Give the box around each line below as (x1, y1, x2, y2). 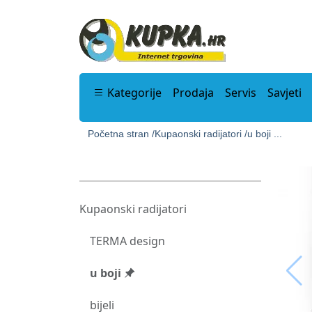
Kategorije (104, 85, 162, 100)
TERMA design (90, 233, 165, 249)
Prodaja (173, 85, 214, 100)
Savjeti (267, 85, 302, 100)
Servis (225, 85, 256, 100)
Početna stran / (88, 128, 155, 139)
